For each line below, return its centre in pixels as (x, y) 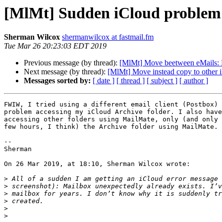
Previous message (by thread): (72, 63)
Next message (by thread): (66, 72)
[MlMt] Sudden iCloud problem (112, 13)
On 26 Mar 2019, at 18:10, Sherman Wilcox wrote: (97, 164)
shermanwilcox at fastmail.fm (108, 37)
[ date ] (104, 81)
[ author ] (194, 81)
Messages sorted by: (57, 81)
